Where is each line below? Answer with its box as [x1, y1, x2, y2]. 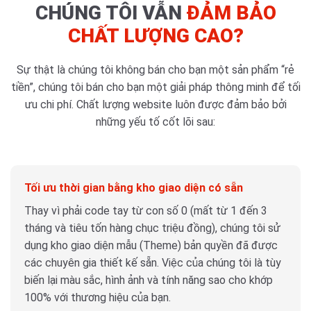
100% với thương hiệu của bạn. [24, 291, 171, 305]
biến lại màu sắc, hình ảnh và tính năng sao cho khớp [24, 274, 273, 287]
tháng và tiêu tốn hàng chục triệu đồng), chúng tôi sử [24, 221, 280, 235]
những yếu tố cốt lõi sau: [96, 115, 215, 128]
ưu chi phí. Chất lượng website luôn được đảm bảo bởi [24, 97, 287, 111]
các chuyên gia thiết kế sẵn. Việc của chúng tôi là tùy [24, 256, 281, 270]
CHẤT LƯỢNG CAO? [67, 24, 244, 47]
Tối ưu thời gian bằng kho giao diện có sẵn [24, 181, 243, 195]
